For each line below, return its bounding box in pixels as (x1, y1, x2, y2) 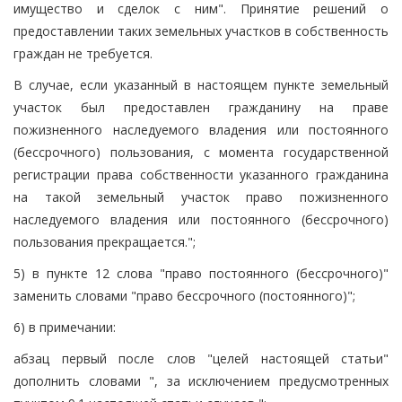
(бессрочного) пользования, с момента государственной (13, 143, 389, 161)
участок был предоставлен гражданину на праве (13, 98, 389, 116)
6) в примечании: (13, 318, 116, 336)
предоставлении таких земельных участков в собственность (13, 22, 389, 39)
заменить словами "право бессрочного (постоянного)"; (13, 286, 355, 304)
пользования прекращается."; (13, 232, 196, 250)
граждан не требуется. (13, 44, 153, 62)
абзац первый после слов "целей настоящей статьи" (13, 349, 389, 367)
